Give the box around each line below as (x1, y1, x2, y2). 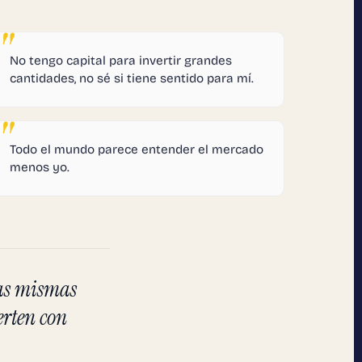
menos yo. (9, 159, 69, 175)
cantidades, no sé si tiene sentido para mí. (9, 70, 254, 86)
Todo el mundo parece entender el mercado (9, 141, 263, 157)
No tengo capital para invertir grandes (9, 53, 232, 68)
